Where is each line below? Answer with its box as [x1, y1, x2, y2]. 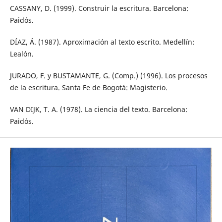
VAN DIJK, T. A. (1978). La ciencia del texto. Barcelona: [9, 105, 187, 114]
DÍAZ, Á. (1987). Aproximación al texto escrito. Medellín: [9, 37, 194, 47]
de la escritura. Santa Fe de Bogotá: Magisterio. [9, 83, 167, 93]
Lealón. [9, 49, 34, 59]
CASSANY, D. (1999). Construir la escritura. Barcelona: [9, 3, 188, 13]
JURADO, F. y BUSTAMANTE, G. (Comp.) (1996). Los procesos [9, 71, 208, 81]
